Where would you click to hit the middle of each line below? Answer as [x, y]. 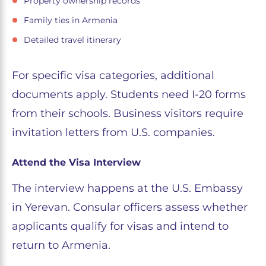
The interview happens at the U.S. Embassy [127, 189]
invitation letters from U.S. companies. [113, 133]
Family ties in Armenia [71, 20]
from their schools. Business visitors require [128, 114]
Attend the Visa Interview [76, 163]
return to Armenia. [61, 246]
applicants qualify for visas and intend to [120, 227]
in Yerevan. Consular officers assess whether [130, 208]
